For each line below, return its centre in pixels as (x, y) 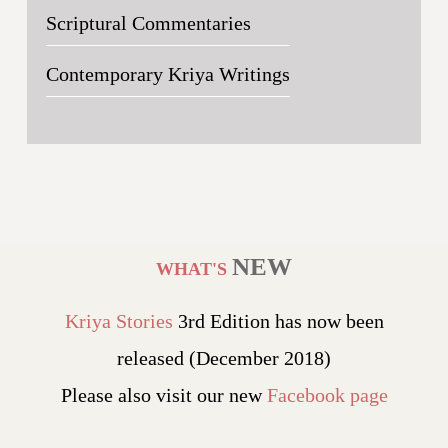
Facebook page (327, 395)
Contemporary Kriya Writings (167, 74)
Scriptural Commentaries (148, 23)
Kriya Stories (118, 321)
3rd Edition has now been (278, 321)
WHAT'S (194, 269)
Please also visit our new (163, 395)
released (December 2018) (224, 358)
